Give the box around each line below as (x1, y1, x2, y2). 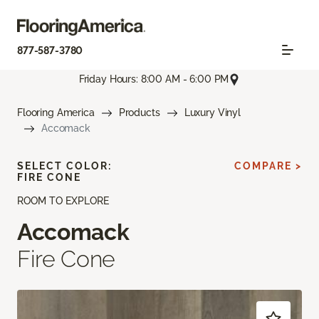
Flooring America (17, 106, 95, 118)
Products (118, 106, 160, 118)
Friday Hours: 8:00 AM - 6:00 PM (78, 73, 229, 85)
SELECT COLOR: (17, 159, 112, 172)
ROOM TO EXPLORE (17, 194, 109, 206)
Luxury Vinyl (184, 106, 241, 118)
